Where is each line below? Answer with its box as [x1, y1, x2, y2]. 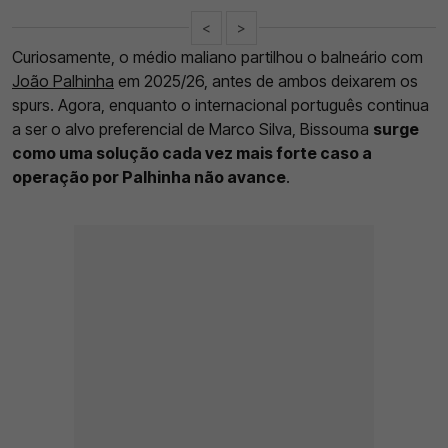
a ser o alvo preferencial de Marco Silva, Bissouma [12, 118, 373, 139]
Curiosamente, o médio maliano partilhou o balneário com [12, 46, 423, 67]
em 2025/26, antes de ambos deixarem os [114, 70, 418, 91]
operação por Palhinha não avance [12, 166, 286, 187]
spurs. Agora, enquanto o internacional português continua [12, 94, 429, 115]
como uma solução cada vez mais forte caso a [12, 142, 372, 163]
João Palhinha [12, 70, 114, 91]
